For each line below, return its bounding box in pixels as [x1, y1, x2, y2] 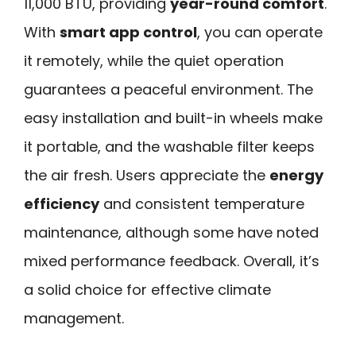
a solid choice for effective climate [24, 279, 271, 300]
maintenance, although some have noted [24, 222, 319, 242]
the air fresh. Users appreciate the [24, 164, 269, 185]
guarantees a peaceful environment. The [24, 79, 313, 99]
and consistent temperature [99, 193, 304, 214]
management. [24, 308, 124, 328]
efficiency [24, 193, 99, 214]
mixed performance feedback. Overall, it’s [24, 250, 319, 271]
